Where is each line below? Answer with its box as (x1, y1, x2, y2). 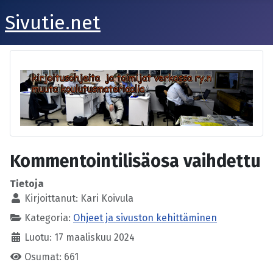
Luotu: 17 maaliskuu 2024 (24, 232, 135, 244)
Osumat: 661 (24, 251, 79, 263)
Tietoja (10, 178, 44, 190)
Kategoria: (22, 212, 73, 224)
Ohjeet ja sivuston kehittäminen (73, 212, 217, 224)
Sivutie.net (5, 11, 101, 34)
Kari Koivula (80, 193, 133, 205)
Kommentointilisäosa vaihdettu (10, 151, 261, 172)
